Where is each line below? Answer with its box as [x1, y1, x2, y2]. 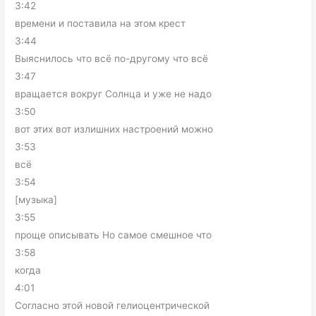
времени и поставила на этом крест [15, 18, 186, 29]
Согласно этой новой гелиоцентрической [15, 300, 210, 311]
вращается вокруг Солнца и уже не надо [15, 88, 212, 99]
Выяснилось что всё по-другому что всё [15, 53, 209, 64]
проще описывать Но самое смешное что [15, 229, 212, 241]
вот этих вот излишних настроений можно [15, 123, 214, 135]
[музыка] [15, 194, 58, 205]
